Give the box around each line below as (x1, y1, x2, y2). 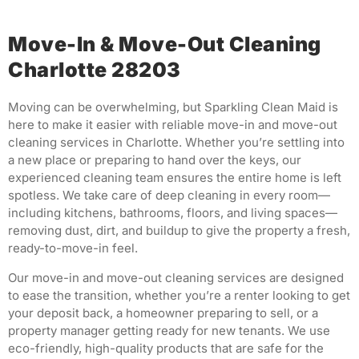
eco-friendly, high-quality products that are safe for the (8, 340, 324, 356)
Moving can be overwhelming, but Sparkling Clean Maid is (8, 99, 338, 115)
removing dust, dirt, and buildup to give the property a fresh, (8, 223, 350, 239)
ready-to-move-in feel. (8, 240, 138, 256)
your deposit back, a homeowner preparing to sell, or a (8, 305, 318, 321)
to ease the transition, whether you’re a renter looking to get (8, 287, 350, 303)
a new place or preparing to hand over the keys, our (8, 152, 301, 168)
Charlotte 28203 (8, 58, 181, 83)
